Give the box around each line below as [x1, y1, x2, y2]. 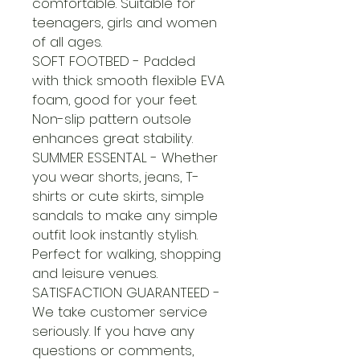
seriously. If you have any [32, 321, 194, 341]
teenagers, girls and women [32, 13, 217, 32]
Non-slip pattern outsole [32, 109, 191, 129]
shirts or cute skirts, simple [32, 186, 204, 206]
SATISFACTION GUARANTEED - [32, 283, 220, 302]
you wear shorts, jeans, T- [32, 167, 199, 186]
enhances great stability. [32, 129, 193, 148]
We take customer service [32, 302, 207, 321]
